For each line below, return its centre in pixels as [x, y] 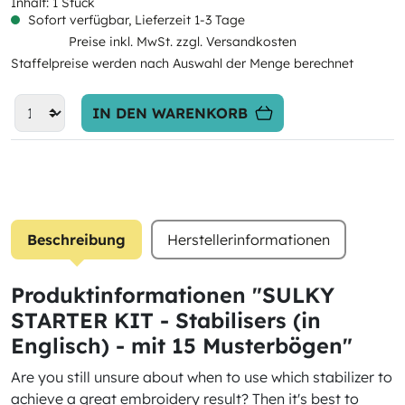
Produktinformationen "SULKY [173, 295]
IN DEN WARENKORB [170, 113]
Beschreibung [76, 240]
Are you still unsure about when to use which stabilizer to [202, 377]
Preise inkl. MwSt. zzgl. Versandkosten [182, 42]
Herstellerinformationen [249, 240]
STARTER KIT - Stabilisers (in [166, 320]
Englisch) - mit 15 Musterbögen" [182, 346]
